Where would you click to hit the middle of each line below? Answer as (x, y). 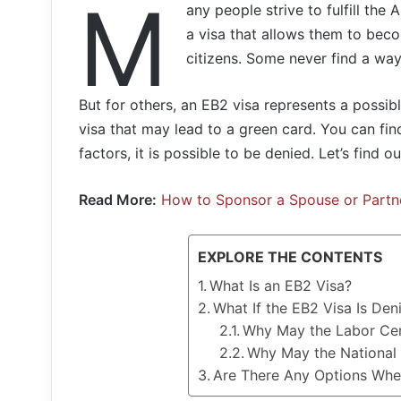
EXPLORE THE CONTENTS (290, 257)
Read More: (118, 200)
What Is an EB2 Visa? (281, 286)
